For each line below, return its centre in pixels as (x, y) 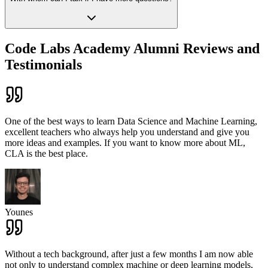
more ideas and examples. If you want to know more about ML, (125, 143)
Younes (19, 212)
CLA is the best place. (46, 154)
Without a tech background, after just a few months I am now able (129, 254)
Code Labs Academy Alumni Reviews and (132, 49)
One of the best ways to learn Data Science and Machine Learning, (131, 121)
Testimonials (43, 65)
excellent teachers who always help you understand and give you (127, 132)
